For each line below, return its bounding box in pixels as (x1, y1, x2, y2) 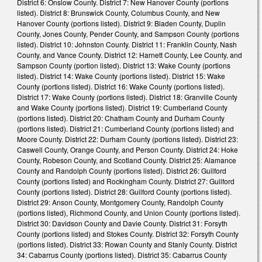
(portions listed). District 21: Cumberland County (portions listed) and (17, 123, 234, 134)
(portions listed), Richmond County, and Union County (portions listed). (17, 208, 240, 218)
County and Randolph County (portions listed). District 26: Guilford (17, 166, 226, 176)
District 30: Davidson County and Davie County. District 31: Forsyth (17, 218, 227, 229)
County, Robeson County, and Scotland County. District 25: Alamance (17, 155, 236, 166)
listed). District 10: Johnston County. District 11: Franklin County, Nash (17, 39, 237, 50)
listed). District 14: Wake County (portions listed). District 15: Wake (17, 71, 225, 81)
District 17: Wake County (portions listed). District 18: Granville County (17, 92, 237, 102)
